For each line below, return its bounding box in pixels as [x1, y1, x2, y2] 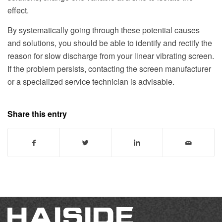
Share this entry [7, 108, 67, 120]
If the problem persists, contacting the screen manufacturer [7, 62, 211, 74]
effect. [7, 4, 29, 16]
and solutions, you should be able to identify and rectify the [7, 37, 212, 49]
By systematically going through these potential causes [7, 24, 200, 36]
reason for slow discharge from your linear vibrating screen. [7, 50, 214, 61]
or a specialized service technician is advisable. [7, 75, 174, 87]
